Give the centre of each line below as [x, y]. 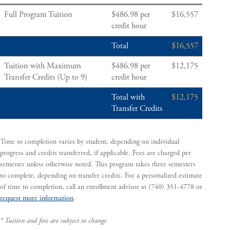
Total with [128, 98]
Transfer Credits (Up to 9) [46, 78]
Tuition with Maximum [43, 66]
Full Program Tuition [39, 15]
